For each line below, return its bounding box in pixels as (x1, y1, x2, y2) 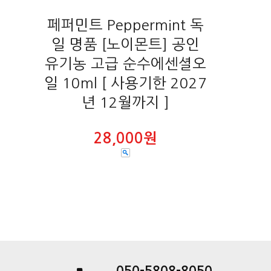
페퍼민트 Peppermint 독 (47, 18, 204, 33)
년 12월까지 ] (81, 95, 169, 110)
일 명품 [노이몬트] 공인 (51, 37, 200, 52)
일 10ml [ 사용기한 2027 (44, 76, 207, 91)
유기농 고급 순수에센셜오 (44, 56, 206, 71)
